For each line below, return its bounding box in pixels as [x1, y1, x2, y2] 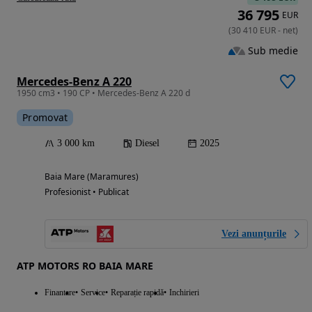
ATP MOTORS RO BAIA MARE [17, 259, 153, 273]
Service [81, 288, 105, 298]
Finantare [45, 288, 75, 298]
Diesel [135, 138, 159, 149]
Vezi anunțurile [221, 228, 286, 240]
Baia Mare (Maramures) [45, 171, 139, 183]
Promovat [22, 111, 68, 125]
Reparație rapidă [111, 288, 164, 298]
